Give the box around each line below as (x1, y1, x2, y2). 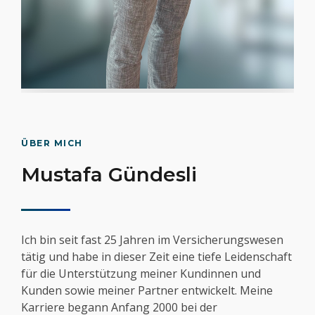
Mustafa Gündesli (21, 162, 197, 187)
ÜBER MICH (21, 138, 83, 149)
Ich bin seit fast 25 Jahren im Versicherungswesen (21, 232, 283, 248)
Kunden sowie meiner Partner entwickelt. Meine (21, 283, 273, 299)
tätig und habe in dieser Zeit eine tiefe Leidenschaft (21, 249, 292, 265)
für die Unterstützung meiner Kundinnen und (21, 266, 261, 282)
